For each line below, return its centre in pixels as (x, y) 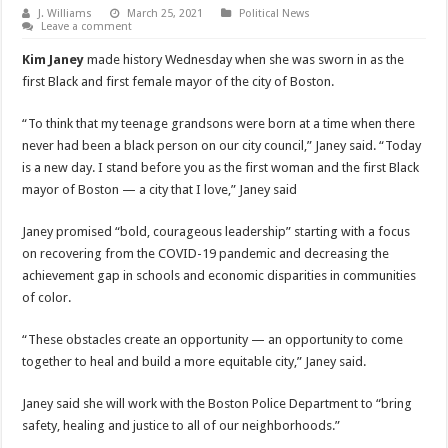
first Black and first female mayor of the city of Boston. (178, 82)
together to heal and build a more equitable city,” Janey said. (194, 362)
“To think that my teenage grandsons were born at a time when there (219, 124)
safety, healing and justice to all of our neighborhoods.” (181, 426)
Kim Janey (53, 60)
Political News (275, 14)
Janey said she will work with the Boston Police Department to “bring (217, 404)
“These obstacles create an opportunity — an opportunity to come (213, 340)
